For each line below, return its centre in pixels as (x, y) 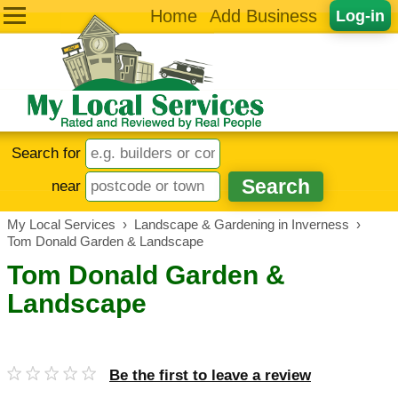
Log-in (360, 16)
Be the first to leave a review (210, 375)
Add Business (263, 16)
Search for (49, 153)
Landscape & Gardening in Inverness (242, 225)
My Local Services (61, 225)
